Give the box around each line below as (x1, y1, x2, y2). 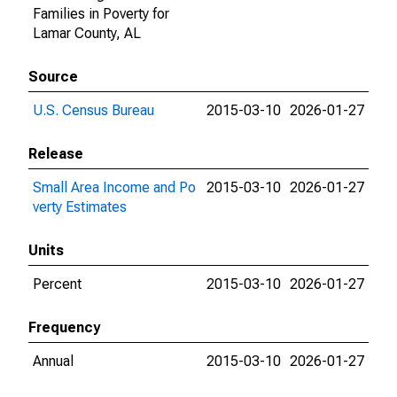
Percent (33, 276, 82, 292)
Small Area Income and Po (33, 179, 196, 196)
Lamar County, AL (33, 25, 141, 42)
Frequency (28, 319, 100, 336)
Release (28, 145, 83, 162)
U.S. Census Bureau (33, 102, 154, 119)
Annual (33, 353, 74, 370)
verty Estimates (33, 198, 127, 215)
